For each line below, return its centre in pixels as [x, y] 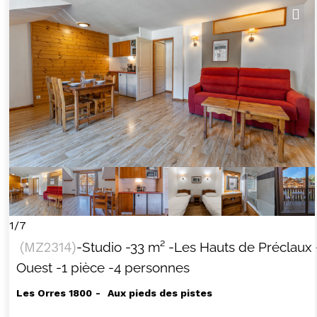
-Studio [99, 247]
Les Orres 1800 [54, 293]
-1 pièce [80, 268]
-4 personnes [149, 268]
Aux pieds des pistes [160, 293]
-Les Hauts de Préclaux [240, 247]
